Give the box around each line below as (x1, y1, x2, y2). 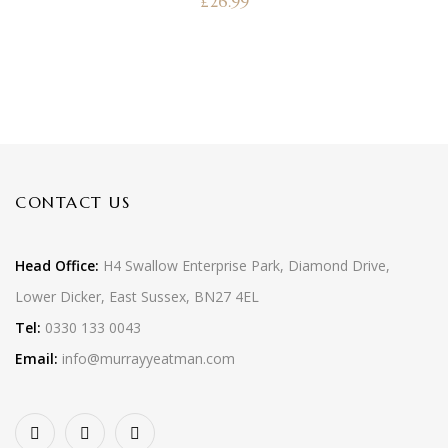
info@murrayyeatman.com (58, 349, 235, 368)
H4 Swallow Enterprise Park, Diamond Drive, (99, 256, 390, 275)
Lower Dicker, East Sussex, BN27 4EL (15, 287, 259, 306)
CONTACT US (15, 192, 130, 212)
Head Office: (15, 256, 99, 275)
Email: (15, 349, 58, 368)
